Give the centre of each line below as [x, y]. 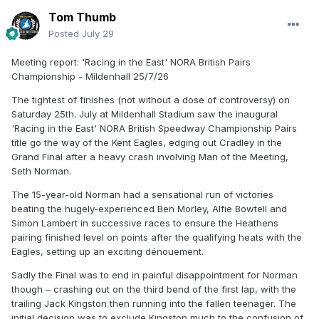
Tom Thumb [82, 17]
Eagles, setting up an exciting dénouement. [108, 252]
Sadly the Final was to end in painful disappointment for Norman [155, 275]
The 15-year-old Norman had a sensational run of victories [142, 195]
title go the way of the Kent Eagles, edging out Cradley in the [147, 143]
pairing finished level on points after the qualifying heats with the [157, 237]
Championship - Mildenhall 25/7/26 [90, 77]
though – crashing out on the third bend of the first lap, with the [154, 289]
